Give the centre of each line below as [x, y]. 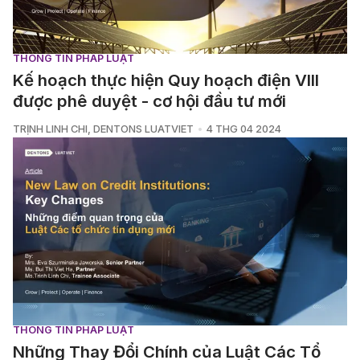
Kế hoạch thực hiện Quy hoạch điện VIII [166, 80]
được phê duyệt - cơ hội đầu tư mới [149, 101]
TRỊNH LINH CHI [50, 129]
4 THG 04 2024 [243, 129]
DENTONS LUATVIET [143, 129]
